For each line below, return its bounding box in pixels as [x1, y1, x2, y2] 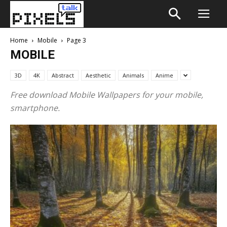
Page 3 [67, 36, 86, 45]
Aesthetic [86, 71, 111, 79]
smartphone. [10, 102, 60, 113]
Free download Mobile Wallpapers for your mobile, [10, 89, 203, 100]
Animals [123, 71, 144, 79]
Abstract [52, 71, 74, 79]
